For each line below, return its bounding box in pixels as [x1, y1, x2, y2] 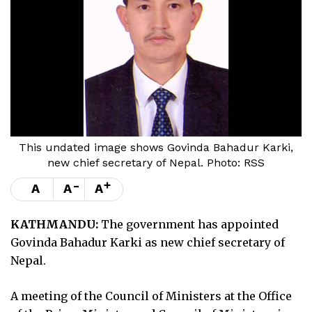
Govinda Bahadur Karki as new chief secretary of [10, 235, 285, 249]
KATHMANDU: [10, 217, 101, 231]
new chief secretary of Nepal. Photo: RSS [47, 155, 265, 169]
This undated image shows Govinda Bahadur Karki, [19, 140, 293, 154]
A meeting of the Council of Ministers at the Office [10, 288, 292, 303]
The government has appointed [101, 217, 279, 231]
